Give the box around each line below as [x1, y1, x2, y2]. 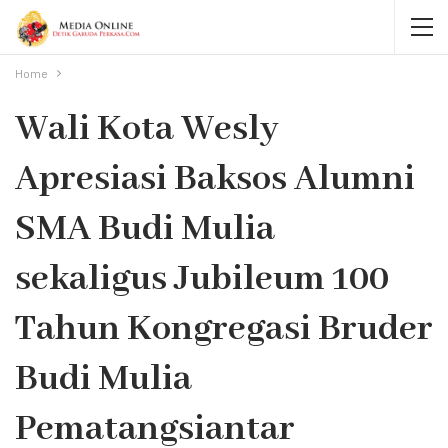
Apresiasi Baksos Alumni [15, 156, 415, 202]
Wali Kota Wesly [15, 106, 279, 152]
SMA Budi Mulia [15, 206, 275, 252]
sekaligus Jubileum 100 [15, 256, 389, 302]
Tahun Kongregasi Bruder [15, 306, 433, 352]
